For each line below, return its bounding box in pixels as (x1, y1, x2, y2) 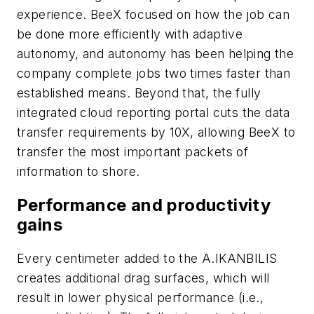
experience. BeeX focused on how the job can (17, 7, 290, 22)
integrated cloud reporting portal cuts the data (17, 105, 290, 121)
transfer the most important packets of (17, 144, 249, 160)
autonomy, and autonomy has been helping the (17, 46, 294, 62)
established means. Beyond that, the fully (17, 86, 261, 101)
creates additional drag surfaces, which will (17, 270, 270, 285)
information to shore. (17, 164, 144, 179)
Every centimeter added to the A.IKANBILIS (17, 250, 278, 266)
